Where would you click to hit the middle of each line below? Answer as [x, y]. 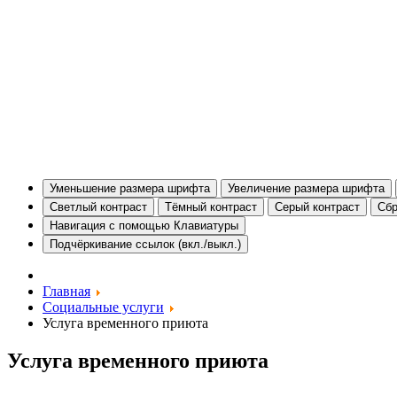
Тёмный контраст [211, 206]
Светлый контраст [98, 206]
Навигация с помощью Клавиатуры [144, 225]
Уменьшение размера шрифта [130, 188]
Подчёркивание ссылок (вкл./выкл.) [145, 244]
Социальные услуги [103, 307]
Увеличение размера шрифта [306, 188]
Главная [66, 291]
